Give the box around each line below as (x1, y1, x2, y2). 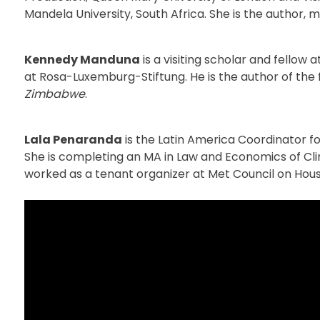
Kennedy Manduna (24, 51, 140, 68)
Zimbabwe (24, 85, 85, 102)
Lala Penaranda (24, 131, 122, 148)
